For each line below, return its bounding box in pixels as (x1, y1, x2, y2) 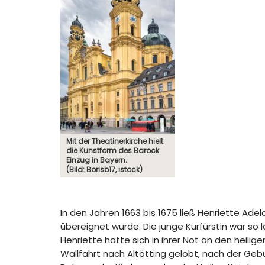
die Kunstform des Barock (66, 146, 159, 156)
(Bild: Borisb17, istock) (66, 164, 143, 174)
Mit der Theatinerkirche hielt (66, 136, 163, 146)
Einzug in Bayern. (66, 155, 127, 165)
